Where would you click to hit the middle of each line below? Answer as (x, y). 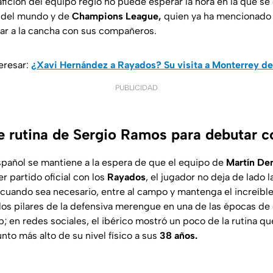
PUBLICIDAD (136, 88)
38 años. (179, 236)
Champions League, (117, 16)
